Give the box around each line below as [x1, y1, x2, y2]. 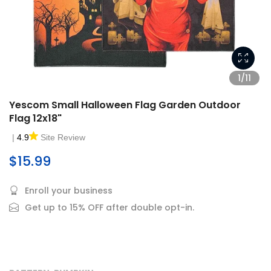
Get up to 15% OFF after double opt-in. [25, 201, 194, 214]
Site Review [41, 132, 85, 142]
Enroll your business [25, 184, 113, 197]
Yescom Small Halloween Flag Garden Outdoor [9, 98, 241, 112]
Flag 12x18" [9, 111, 62, 125]
